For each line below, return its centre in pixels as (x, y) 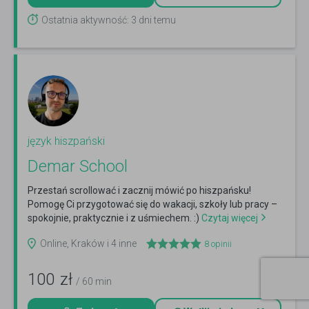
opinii (220, 244)
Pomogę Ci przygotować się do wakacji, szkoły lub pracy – (152, 205)
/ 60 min (94, 282)
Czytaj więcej (229, 218)
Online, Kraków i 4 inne (88, 244)
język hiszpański (66, 141)
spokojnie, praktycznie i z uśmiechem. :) (113, 218)
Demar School (78, 167)
